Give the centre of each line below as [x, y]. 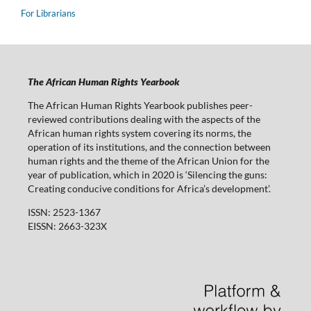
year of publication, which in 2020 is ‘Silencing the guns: [147, 174]
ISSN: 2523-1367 [64, 212]
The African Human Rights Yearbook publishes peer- [140, 105]
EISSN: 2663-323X [67, 226]
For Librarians [48, 13]
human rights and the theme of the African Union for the [148, 160]
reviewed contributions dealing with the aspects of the [144, 119]
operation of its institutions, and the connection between [149, 146]
